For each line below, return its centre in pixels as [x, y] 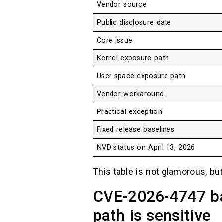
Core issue [115, 41]
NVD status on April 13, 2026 [146, 148]
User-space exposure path [141, 76]
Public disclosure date [134, 23]
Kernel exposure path [133, 58]
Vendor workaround [130, 94]
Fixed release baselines [136, 130]
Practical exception [129, 112]
